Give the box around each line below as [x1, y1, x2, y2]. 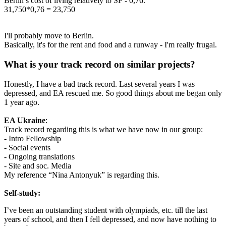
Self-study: [4, 188, 40, 197]
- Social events [4, 143, 50, 152]
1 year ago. [4, 97, 39, 106]
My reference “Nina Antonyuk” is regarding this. [4, 170, 159, 179]
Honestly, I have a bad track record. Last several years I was [4, 79, 195, 88]
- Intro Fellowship [4, 134, 61, 143]
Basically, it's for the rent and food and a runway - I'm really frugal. [4, 40, 217, 49]
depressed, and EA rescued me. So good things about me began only [4, 88, 222, 97]
